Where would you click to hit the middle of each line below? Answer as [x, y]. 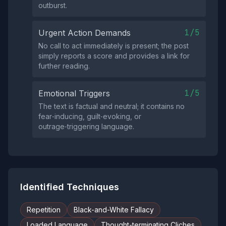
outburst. [53, 5]
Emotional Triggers [74, 93]
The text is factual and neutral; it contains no [111, 106]
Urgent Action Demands [84, 33]
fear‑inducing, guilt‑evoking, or [90, 116]
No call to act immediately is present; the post [114, 46]
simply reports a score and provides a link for [114, 56]
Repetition [44, 210]
